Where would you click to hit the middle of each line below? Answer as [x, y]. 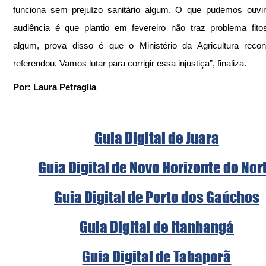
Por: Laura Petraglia [55, 87]
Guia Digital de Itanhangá [157, 227]
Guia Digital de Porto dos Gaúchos [157, 197]
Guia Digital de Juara [157, 138]
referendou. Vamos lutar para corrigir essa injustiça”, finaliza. [130, 64]
